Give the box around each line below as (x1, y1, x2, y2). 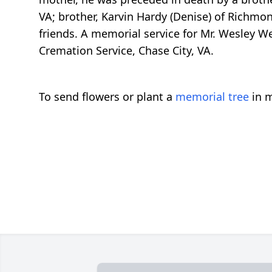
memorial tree (175, 89, 249, 104)
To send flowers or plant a (39, 89, 175, 104)
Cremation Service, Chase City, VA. (39, 43, 214, 58)
